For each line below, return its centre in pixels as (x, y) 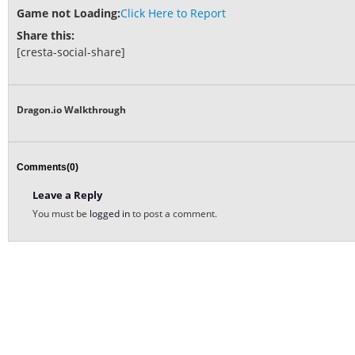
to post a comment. (175, 214)
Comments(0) (48, 168)
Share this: (46, 36)
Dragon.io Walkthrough (71, 110)
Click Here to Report (173, 13)
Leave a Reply (67, 195)
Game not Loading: (69, 13)
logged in (111, 214)
